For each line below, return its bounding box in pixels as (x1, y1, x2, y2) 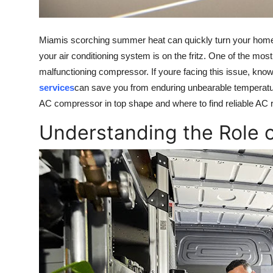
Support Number (9, 64, 87, 76)
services (39, 82, 74, 93)
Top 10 (9, 4, 40, 16)
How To (9, 34, 45, 46)
